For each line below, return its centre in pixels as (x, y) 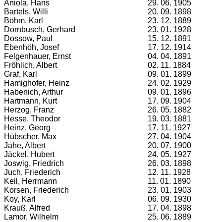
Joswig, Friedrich (34, 163)
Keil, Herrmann (30, 181)
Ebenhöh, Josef (31, 47)
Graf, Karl (21, 74)
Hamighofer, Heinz (37, 83)
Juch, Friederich (32, 172)
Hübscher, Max (30, 137)
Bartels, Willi (26, 12)
